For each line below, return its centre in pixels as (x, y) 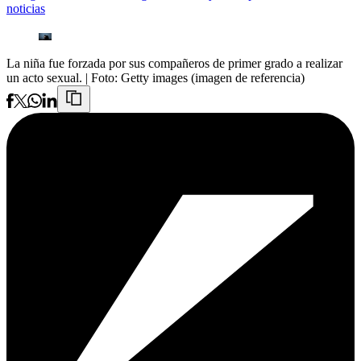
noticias (26, 9)
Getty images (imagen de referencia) (213, 78)
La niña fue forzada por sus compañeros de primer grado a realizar (174, 64)
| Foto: (103, 78)
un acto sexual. (44, 78)
